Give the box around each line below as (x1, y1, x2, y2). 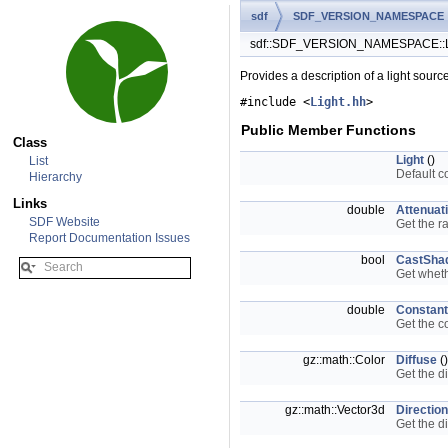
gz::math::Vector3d (285, 403, 388, 417)
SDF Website (29, 214, 100, 229)
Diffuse (396, 353, 437, 367)
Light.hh (310, 95, 366, 109)
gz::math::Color (303, 353, 388, 367)
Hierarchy (29, 169, 82, 184)
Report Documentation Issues (29, 230, 190, 245)
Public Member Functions (241, 122, 416, 138)
